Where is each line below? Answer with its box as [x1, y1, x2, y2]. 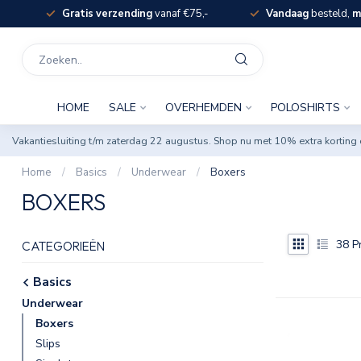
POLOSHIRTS [270, 100, 340, 115]
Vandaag [265, 6, 309, 21]
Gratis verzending [61, 6, 152, 21]
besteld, [308, 6, 352, 21]
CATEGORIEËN [22, 239, 105, 254]
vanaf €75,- [151, 6, 208, 21]
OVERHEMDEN [164, 100, 242, 115]
